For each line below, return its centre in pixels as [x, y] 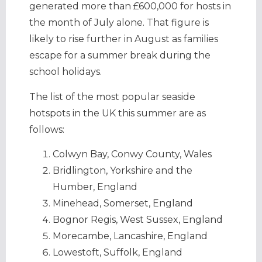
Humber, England [95, 187]
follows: [47, 129]
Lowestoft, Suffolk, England [118, 253]
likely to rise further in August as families [124, 39]
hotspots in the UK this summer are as [118, 113]
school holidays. [65, 72]
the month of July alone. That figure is [119, 23]
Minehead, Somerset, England [123, 204]
